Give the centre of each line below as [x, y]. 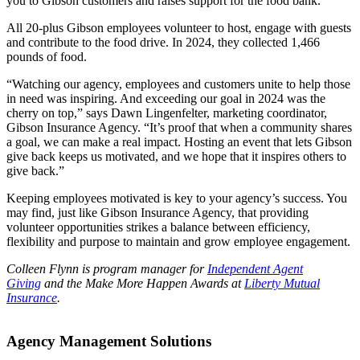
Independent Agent [255, 268]
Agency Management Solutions [109, 342]
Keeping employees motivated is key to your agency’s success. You [177, 198]
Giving [24, 283]
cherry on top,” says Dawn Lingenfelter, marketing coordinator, [167, 112]
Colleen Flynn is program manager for [107, 268]
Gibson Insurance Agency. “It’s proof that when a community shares [179, 127]
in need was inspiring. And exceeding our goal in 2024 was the [166, 98]
